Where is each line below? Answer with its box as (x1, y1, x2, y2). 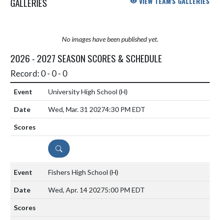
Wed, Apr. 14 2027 (48, 185, 105, 194)
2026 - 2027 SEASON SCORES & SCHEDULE (10, 51, 162, 65)
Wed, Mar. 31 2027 (48, 105, 105, 113)
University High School (48, 87, 119, 96)
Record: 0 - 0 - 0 (10, 68, 67, 79)
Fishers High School (48, 167, 110, 176)
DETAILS (55, 142, 76, 153)
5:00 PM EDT (105, 185, 145, 194)
